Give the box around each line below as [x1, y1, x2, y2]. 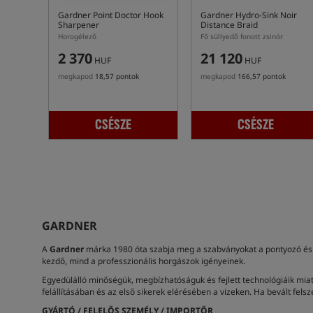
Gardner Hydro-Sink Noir [201, 9, 297, 21]
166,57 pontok [238, 71, 286, 81]
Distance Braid [201, 19, 258, 31]
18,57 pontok [95, 71, 139, 81]
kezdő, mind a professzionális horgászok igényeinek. [41, 255, 245, 267]
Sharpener [58, 19, 99, 31]
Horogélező [58, 31, 96, 41]
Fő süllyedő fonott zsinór [201, 31, 283, 41]
